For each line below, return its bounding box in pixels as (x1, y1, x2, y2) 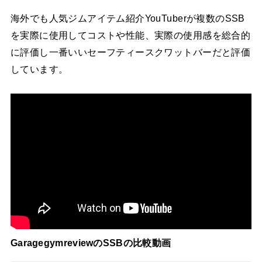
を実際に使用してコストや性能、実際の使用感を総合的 (10, 30, 251, 41)
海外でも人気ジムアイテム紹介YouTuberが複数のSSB (10, 13, 245, 24)
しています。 (10, 64, 68, 75)
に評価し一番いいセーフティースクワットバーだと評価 (10, 47, 251, 58)
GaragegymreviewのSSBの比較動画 (10, 237, 171, 248)
